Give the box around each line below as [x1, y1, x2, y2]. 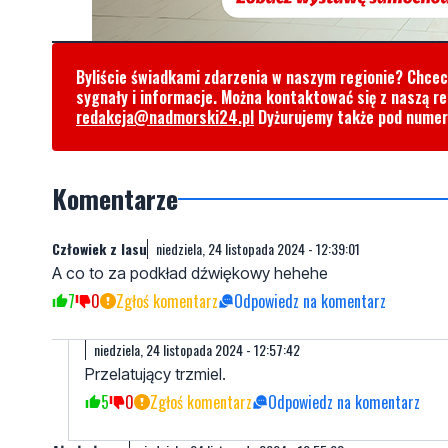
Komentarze [52, 179, 178, 219]
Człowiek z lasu [52, 238, 147, 260]
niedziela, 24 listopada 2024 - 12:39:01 [156, 238, 360, 260]
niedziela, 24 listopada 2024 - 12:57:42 [94, 339, 300, 361]
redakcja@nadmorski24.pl [76, 105, 254, 130]
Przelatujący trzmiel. [85, 364, 226, 385]
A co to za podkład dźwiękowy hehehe [52, 263, 328, 284]
